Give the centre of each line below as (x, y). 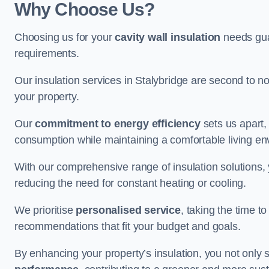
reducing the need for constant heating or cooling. (131, 183)
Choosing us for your (65, 37)
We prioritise (45, 210)
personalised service (128, 210)
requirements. (47, 53)
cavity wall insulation (168, 37)
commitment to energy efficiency (118, 124)
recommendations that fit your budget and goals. (128, 226)
